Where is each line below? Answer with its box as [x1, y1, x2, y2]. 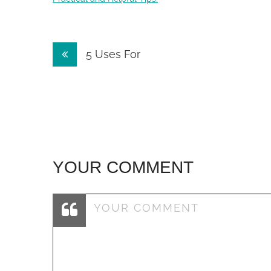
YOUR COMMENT [53, 158, 194, 177]
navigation [52, 67, 146, 90]
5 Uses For [83, 48, 140, 60]
